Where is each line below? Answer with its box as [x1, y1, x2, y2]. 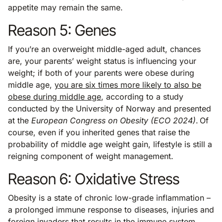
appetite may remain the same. [8, 2, 128, 12]
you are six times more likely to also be [55, 79, 201, 90]
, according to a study [101, 91, 183, 102]
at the [8, 115, 31, 125]
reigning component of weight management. [8, 151, 183, 161]
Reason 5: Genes [8, 20, 116, 39]
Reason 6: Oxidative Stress [8, 169, 179, 188]
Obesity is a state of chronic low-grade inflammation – [8, 192, 211, 203]
